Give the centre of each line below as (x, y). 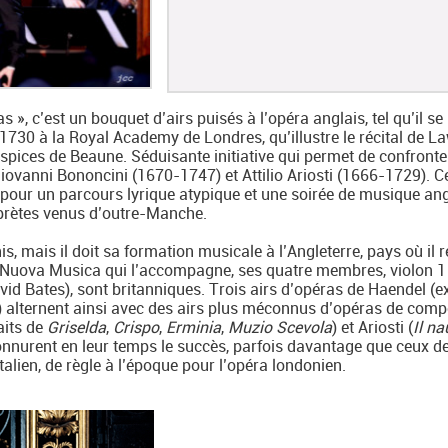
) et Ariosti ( (372, 327)
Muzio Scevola (280, 327)
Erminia (193, 327)
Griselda (76, 327)
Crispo (136, 327)
